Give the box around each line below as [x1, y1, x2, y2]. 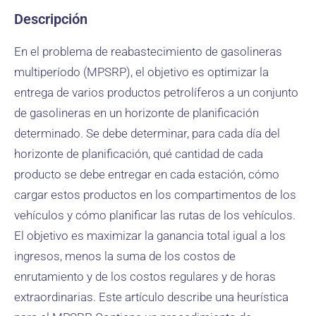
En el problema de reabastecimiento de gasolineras [14, 44, 282, 59]
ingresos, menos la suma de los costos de [14, 249, 236, 263]
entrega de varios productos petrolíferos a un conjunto [14, 85, 298, 99]
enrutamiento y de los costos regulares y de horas [14, 269, 276, 284]
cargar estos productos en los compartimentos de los [14, 188, 296, 202]
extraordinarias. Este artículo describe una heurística [14, 290, 288, 304]
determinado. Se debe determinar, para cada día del [14, 126, 280, 140]
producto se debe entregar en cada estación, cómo [14, 167, 279, 181]
